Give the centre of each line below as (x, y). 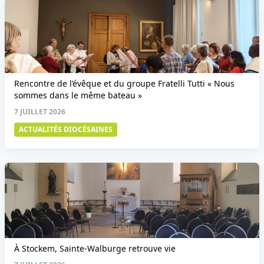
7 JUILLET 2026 (40, 112)
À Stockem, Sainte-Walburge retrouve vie (95, 248)
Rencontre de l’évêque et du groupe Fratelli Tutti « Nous (124, 83)
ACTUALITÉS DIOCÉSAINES (66, 129)
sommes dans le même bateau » (78, 95)
